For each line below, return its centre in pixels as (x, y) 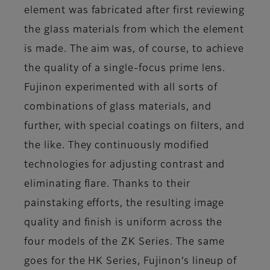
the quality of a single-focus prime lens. (125, 69)
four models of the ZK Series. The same (124, 243)
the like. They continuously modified (117, 146)
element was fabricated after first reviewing (135, 11)
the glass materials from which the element (134, 30)
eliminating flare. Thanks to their (107, 185)
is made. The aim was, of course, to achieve (134, 50)
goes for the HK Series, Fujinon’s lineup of (131, 262)
